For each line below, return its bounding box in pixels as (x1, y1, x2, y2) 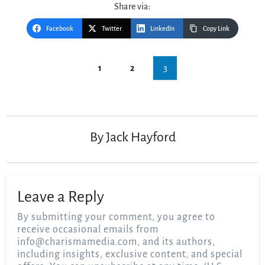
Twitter (102, 25, 122, 33)
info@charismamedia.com (17, 237, 138, 248)
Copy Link (203, 25, 230, 33)
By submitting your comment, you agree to (17, 212, 216, 223)
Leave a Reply (17, 188, 105, 205)
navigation (17, 65, 66, 76)
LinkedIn (150, 25, 174, 33)
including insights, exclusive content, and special (17, 249, 243, 260)
